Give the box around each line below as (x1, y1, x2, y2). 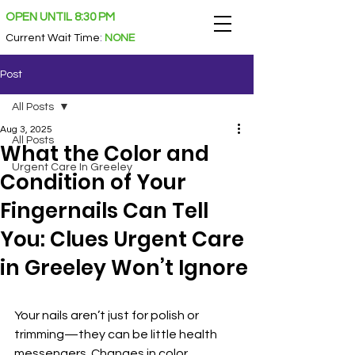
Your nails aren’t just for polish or (14, 309, 201, 322)
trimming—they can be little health (14, 328, 219, 341)
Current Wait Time (6, 32, 100, 44)
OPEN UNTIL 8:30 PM (6, 11, 115, 23)
